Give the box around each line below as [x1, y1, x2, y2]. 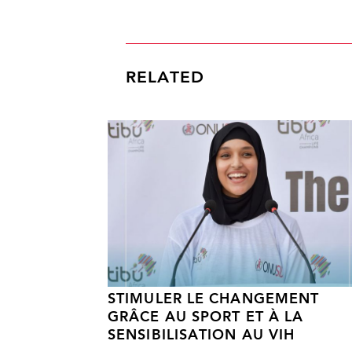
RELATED [125, 70, 205, 86]
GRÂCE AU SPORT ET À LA [108, 311, 304, 325]
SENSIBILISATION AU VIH [108, 329, 295, 343]
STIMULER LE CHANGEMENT [108, 293, 320, 307]
